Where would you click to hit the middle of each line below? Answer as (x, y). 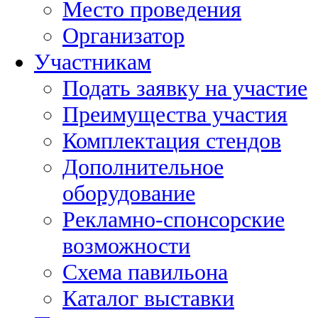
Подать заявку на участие (185, 88)
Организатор (124, 36)
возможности (126, 246)
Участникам (93, 62)
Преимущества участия (175, 115)
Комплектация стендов (172, 141)
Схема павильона (145, 272)
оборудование (129, 193)
